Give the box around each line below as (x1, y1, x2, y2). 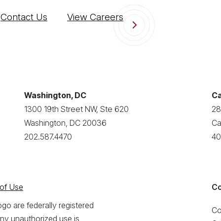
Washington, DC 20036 (24, 118, 107, 128)
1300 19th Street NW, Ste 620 (24, 104, 129, 114)
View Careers (67, 11, 123, 23)
